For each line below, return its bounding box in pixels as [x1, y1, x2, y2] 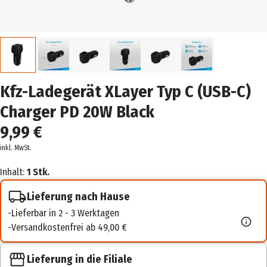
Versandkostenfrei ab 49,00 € [11, 222, 127, 233]
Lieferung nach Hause [27, 190, 130, 203]
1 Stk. [27, 166, 49, 178]
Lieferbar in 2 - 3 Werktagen [11, 207, 119, 219]
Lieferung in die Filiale [27, 253, 132, 266]
